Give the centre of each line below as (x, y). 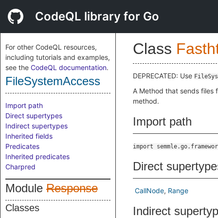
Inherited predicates (37, 156)
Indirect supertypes (36, 126)
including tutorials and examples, (58, 57)
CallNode (149, 191)
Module (26, 188)
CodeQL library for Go (97, 16)
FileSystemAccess (53, 81)
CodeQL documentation (69, 67)
